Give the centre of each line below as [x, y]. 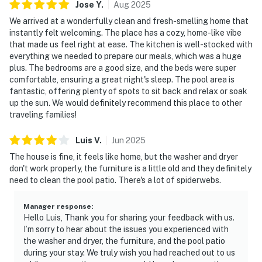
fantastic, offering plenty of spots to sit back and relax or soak [128, 91]
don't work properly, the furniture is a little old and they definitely [130, 168]
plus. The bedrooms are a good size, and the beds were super [123, 68]
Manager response [57, 206]
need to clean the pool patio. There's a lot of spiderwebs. [115, 180]
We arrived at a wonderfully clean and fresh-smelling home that [129, 21]
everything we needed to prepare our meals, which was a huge [125, 56]
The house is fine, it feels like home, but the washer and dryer [124, 156]
